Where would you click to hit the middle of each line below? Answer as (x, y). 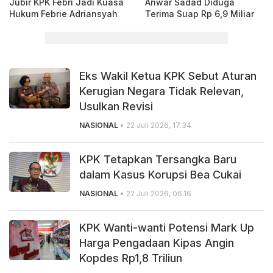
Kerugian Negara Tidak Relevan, (161, 91)
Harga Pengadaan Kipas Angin (157, 243)
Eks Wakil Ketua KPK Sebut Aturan (168, 76)
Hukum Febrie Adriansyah (63, 13)
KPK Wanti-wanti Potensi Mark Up (167, 227)
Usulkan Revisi (116, 106)
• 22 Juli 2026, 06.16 (155, 193)
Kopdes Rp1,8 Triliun (131, 258)
